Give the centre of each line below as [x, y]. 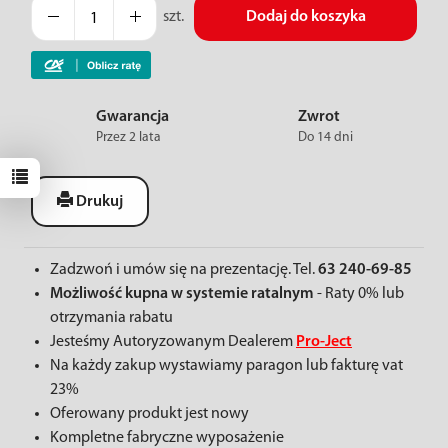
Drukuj [98, 202]
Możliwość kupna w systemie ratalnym [182, 294]
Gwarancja [132, 117]
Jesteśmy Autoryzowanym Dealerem [173, 342]
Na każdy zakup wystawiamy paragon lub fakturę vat [226, 366]
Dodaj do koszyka [305, 17]
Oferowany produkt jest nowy [149, 414]
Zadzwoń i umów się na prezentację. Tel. [184, 270]
